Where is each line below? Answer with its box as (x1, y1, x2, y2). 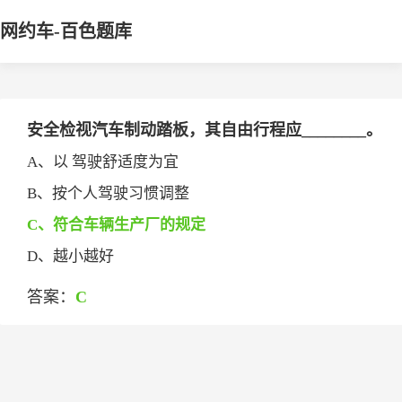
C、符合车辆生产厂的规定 (27, 216, 205, 233)
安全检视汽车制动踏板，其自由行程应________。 (27, 121, 382, 139)
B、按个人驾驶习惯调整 (27, 185, 189, 202)
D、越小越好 (27, 248, 114, 265)
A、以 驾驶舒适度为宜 (27, 153, 179, 170)
